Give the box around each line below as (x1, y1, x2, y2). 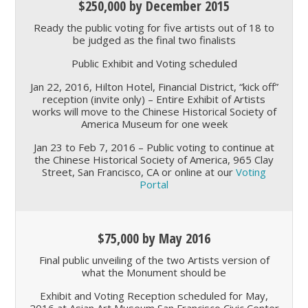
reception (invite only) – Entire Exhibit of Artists (43, 92, 265, 107)
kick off (242, 80, 275, 94)
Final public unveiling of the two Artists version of (38, 253, 269, 267)
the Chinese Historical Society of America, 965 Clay (34, 153, 274, 167)
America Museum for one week (80, 117, 228, 131)
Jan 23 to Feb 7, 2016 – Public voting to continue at (34, 140, 274, 155)
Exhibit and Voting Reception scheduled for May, (40, 289, 268, 303)
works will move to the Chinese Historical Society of (32, 104, 276, 119)
